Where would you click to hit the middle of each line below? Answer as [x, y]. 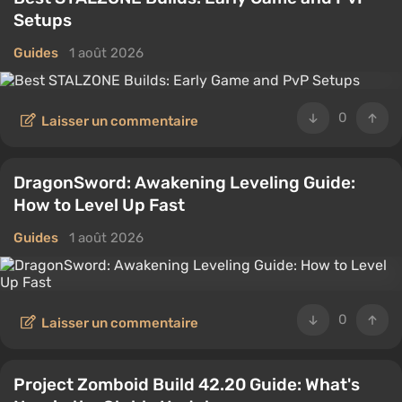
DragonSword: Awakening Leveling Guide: [184, 183]
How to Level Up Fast [99, 205]
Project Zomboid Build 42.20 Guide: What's [187, 385]
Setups [43, 20]
